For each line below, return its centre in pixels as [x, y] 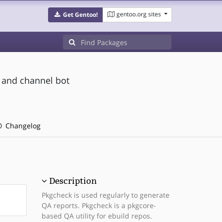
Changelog [22, 126]
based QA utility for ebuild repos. [97, 216]
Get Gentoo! [80, 15]
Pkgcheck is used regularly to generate [105, 195]
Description [73, 181]
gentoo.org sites [139, 14]
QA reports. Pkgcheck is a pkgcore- [99, 205]
